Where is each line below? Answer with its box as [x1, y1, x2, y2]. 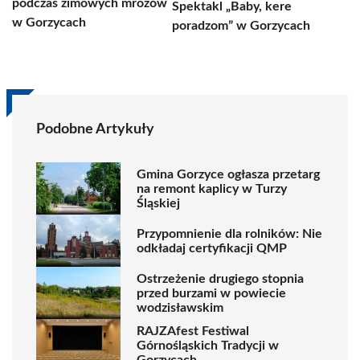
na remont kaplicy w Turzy [137, 182, 287, 195]
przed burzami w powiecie [137, 286, 286, 300]
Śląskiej [137, 196, 180, 210]
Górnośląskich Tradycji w [137, 338, 279, 352]
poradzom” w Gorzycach [172, 19, 310, 32]
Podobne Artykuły [36, 122, 154, 137]
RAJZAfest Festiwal [137, 324, 249, 337]
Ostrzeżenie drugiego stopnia [137, 272, 304, 285]
